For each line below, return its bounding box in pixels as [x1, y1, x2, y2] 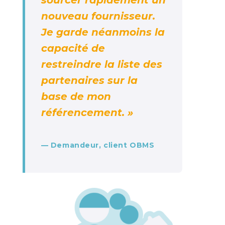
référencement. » [41, 106, 133, 119]
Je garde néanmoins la [41, 26, 165, 39]
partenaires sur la [41, 74, 138, 87]
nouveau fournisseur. [41, 10, 155, 23]
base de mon [41, 90, 111, 103]
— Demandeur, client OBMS [41, 141, 155, 150]
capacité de [41, 42, 105, 55]
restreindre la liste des [41, 58, 162, 71]
